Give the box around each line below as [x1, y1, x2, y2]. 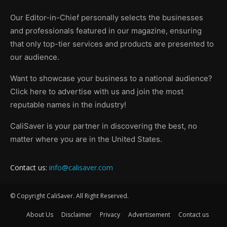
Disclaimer [61, 210, 92, 219]
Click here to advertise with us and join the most [10, 86, 183, 96]
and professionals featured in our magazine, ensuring [10, 25, 202, 35]
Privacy [100, 210, 120, 219]
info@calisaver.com [49, 162, 113, 172]
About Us [26, 210, 53, 219]
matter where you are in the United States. [10, 134, 162, 144]
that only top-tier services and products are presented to [10, 39, 214, 49]
